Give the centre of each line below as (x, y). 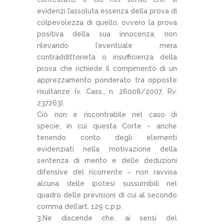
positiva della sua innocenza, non (107, 34)
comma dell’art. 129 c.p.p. (80, 206)
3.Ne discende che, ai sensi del (107, 218)
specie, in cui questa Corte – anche (107, 126)
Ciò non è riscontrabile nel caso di (107, 114)
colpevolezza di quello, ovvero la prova (107, 22)
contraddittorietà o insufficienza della (107, 57)
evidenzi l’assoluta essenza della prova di (107, 11)
